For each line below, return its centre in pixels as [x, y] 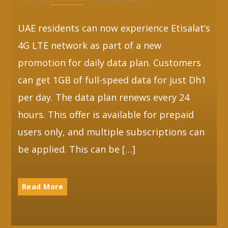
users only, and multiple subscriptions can [111, 132]
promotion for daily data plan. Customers [109, 62]
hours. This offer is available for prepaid [106, 114]
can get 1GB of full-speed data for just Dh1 [112, 80]
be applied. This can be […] [76, 149]
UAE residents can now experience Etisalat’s [114, 28]
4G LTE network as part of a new [89, 45]
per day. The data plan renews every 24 [103, 97]
